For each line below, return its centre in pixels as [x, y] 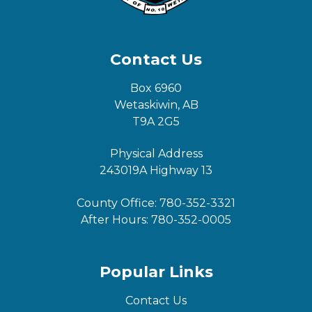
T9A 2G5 [156, 121]
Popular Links [156, 272]
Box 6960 [156, 88]
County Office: [118, 203]
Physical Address [156, 154]
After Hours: [116, 219]
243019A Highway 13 [156, 171]
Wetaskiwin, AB [156, 104]
